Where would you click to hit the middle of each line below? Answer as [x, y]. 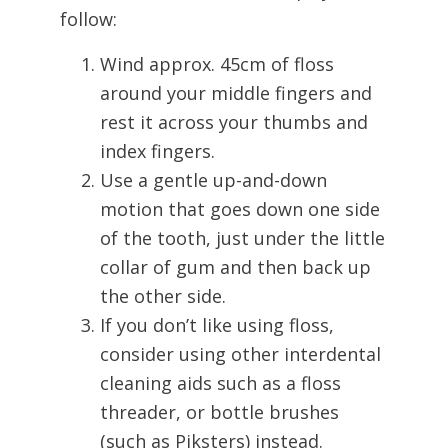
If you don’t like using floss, [217, 325]
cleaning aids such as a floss [220, 383]
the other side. [163, 296]
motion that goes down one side [240, 209]
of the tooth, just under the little [242, 238]
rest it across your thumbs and [234, 122]
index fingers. [157, 151]
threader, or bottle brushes [219, 412]
